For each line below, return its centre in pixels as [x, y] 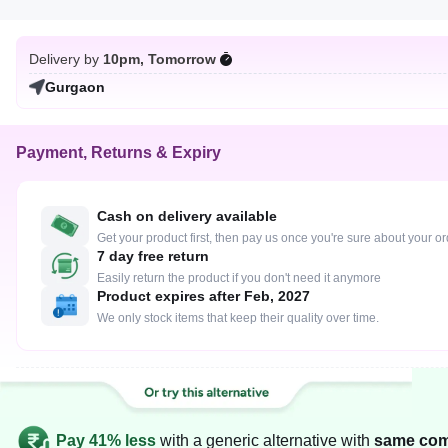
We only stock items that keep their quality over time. [238, 318]
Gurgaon [75, 87]
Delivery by [64, 59]
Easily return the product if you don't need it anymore [239, 278]
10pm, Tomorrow [159, 59]
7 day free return [153, 256]
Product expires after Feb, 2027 [203, 296]
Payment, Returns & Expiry [118, 152]
